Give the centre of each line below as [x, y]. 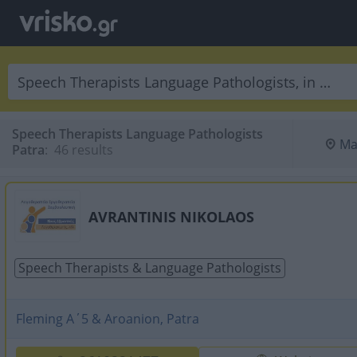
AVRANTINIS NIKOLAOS [171, 217]
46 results [82, 150]
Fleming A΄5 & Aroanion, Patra [108, 319]
